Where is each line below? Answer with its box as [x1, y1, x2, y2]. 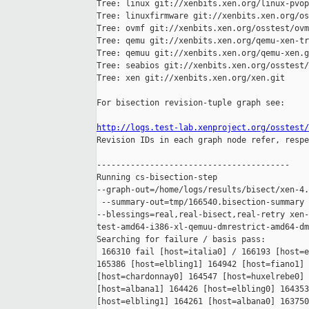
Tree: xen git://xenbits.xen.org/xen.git [97, 73, 285, 83]
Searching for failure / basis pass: [97, 235, 266, 245]
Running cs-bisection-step [97, 172, 222, 183]
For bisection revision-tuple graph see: [97, 98, 285, 108]
